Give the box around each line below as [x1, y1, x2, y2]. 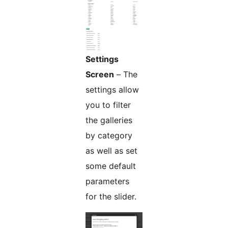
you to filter [85, 100, 131, 110]
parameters [85, 176, 129, 187]
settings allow [85, 84, 139, 95]
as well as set [85, 146, 137, 156]
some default [85, 161, 136, 172]
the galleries [85, 115, 132, 126]
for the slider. [85, 191, 136, 202]
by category [85, 130, 132, 141]
